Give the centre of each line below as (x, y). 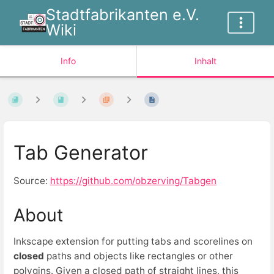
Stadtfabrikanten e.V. (123, 15)
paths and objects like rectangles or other (139, 256)
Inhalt (206, 61)
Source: (32, 181)
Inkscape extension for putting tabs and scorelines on (133, 241)
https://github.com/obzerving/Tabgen (133, 181)
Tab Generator (81, 152)
